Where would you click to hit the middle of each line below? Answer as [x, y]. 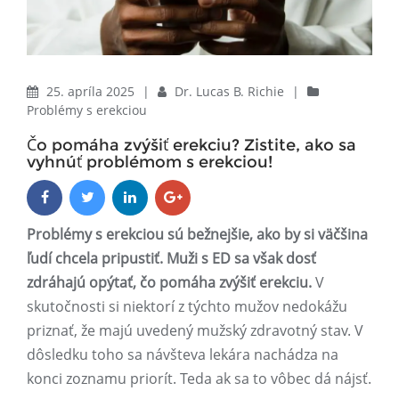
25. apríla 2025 [92, 92]
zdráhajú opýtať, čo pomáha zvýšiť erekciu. [169, 283]
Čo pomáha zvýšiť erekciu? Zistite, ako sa [191, 146]
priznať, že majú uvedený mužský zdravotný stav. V [195, 331]
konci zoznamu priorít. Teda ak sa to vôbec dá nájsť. [199, 379]
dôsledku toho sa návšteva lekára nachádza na [183, 355]
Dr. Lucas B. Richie [231, 92]
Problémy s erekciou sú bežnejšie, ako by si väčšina [197, 235]
